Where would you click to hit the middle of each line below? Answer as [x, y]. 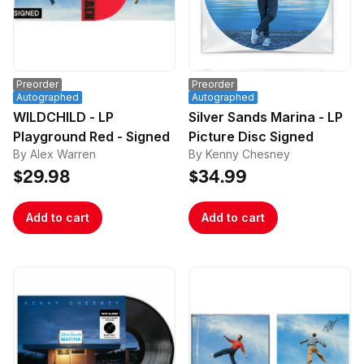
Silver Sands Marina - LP [266, 117]
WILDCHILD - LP [63, 117]
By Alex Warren [54, 154]
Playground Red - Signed [91, 136]
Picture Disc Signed [251, 136]
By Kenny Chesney [239, 154]
